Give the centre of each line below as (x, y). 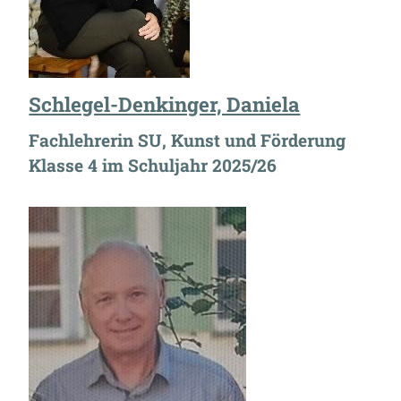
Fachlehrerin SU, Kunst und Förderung (188, 141)
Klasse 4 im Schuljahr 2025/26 (153, 166)
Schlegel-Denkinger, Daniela (165, 105)
